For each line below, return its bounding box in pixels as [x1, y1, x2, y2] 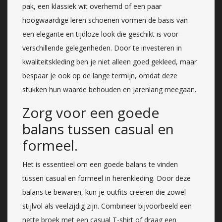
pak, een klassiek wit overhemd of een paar [22, 1, 162, 11]
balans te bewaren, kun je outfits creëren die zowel [22, 187, 186, 197]
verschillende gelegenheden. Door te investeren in [22, 43, 182, 53]
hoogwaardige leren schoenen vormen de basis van [22, 15, 188, 25]
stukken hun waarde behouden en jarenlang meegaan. [22, 84, 196, 94]
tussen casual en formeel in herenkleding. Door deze [22, 173, 191, 183]
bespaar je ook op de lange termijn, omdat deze [22, 70, 177, 80]
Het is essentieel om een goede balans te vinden [22, 159, 178, 169]
